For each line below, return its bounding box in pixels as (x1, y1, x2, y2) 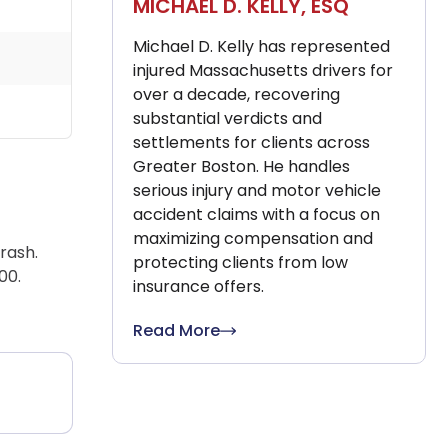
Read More (133, 319, 220, 343)
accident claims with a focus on (133, 203, 380, 227)
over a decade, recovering (133, 83, 340, 107)
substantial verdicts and (133, 107, 322, 131)
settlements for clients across (133, 131, 370, 155)
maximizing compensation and (133, 227, 373, 251)
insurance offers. (133, 275, 264, 299)
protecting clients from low (133, 251, 348, 275)
